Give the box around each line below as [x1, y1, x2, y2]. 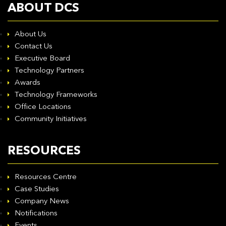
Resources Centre [15, 174, 77, 181]
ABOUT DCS [8, 3, 79, 15]
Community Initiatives [15, 116, 87, 123]
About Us [15, 31, 46, 38]
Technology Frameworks [15, 91, 97, 99]
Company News [15, 198, 69, 205]
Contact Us [15, 43, 52, 50]
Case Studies [15, 186, 59, 193]
